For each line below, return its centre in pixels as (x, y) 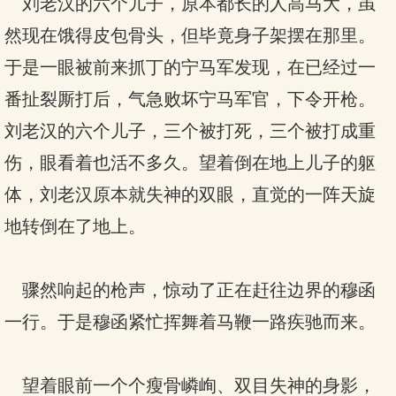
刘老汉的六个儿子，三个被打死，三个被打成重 (190, 131)
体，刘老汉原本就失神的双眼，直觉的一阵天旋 (190, 194)
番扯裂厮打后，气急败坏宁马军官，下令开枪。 (190, 99)
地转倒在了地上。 (75, 226)
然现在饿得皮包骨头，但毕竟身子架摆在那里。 (190, 35)
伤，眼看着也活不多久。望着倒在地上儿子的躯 (190, 163)
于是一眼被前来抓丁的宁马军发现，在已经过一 (190, 67)
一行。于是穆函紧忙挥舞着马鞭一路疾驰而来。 (190, 322)
